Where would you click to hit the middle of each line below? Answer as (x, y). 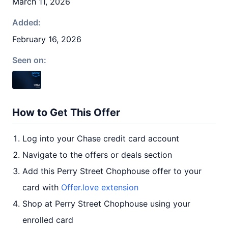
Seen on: (29, 60)
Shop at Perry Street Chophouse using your (106, 204)
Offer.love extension (100, 187)
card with (42, 187)
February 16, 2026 (47, 39)
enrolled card (48, 220)
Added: (26, 22)
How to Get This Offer (66, 112)
